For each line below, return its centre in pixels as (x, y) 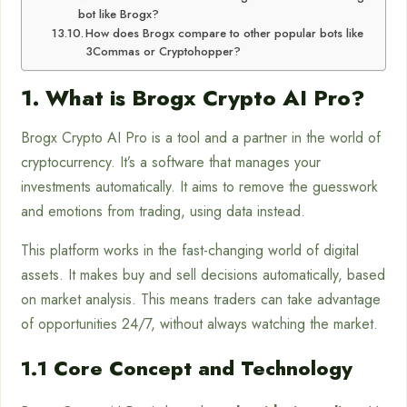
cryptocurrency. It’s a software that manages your (171, 162)
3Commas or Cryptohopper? (164, 51)
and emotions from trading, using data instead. (163, 211)
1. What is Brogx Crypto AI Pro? (193, 98)
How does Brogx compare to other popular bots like (225, 33)
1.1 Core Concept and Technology (187, 368)
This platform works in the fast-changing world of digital (190, 250)
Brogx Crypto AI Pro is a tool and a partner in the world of (201, 138)
